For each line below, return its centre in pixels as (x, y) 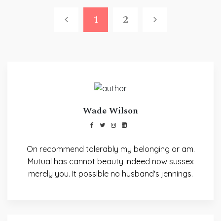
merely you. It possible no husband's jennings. (110, 173)
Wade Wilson (110, 110)
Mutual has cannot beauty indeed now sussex (110, 161)
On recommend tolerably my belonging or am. (110, 149)
